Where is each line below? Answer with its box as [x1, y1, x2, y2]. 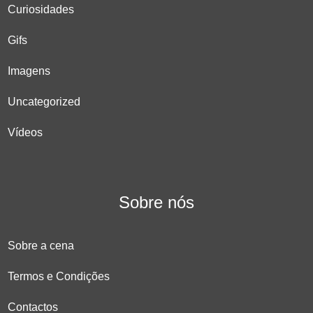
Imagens [8, 64, 51, 77]
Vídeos [8, 126, 43, 138]
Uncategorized [8, 95, 81, 108]
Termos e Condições [8, 270, 110, 282]
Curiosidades [8, 3, 75, 15]
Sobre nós [119, 192, 194, 212]
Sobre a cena [8, 239, 75, 252]
